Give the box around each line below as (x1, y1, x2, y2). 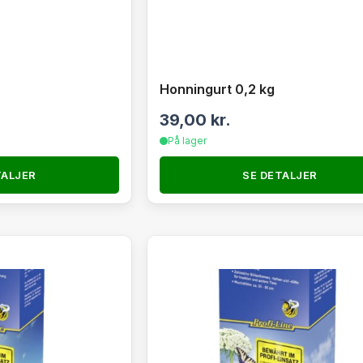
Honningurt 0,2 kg (159, 81, 275, 97)
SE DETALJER (242, 169, 318, 181)
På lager (167, 135, 207, 147)
